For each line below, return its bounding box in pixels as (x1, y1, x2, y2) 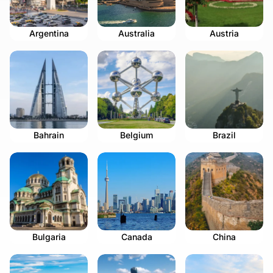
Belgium (120, 130, 153, 141)
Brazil (213, 130, 236, 141)
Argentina (29, 28, 69, 39)
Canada (121, 232, 152, 243)
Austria (210, 28, 239, 39)
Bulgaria (32, 232, 66, 243)
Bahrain (34, 130, 64, 141)
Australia (118, 28, 155, 39)
